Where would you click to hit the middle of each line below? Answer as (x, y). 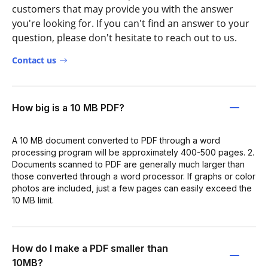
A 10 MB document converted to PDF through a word (116, 140)
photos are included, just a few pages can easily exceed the (132, 188)
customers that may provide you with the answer (123, 9)
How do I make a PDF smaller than (90, 248)
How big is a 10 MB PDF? (68, 107)
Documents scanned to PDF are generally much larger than (128, 164)
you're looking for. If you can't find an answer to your (131, 23)
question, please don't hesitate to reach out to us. (124, 37)
